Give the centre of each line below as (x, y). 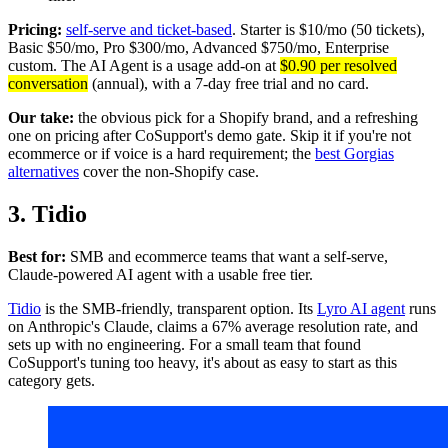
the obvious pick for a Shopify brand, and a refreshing (246, 117)
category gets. (51, 380)
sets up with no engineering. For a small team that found (184, 344)
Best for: (37, 256)
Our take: (41, 117)
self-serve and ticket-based (149, 29)
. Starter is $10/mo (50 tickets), (328, 29)
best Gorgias (354, 153)
